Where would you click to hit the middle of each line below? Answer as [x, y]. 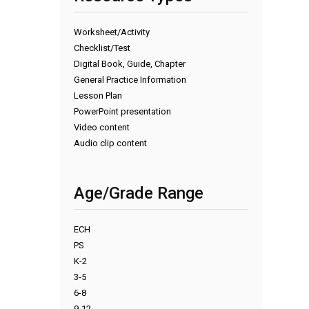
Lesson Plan [98, 96]
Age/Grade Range [139, 193]
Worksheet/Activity [112, 32]
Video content [102, 128]
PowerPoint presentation [122, 112]
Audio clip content [110, 143]
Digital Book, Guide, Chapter [130, 64]
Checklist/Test [102, 48]
